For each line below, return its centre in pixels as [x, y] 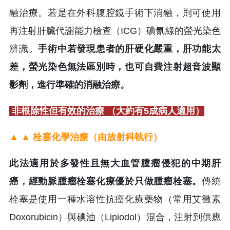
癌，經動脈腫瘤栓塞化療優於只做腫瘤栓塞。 [106, 181]
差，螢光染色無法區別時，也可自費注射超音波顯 [115, 66]
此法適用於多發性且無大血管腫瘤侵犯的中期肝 [115, 163]
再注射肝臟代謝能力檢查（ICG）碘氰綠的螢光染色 [115, 31]
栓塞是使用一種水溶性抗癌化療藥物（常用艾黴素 [115, 199]
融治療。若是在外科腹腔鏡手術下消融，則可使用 [115, 13]
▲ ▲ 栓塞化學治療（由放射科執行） [87, 137]
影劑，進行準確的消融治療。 [71, 84]
